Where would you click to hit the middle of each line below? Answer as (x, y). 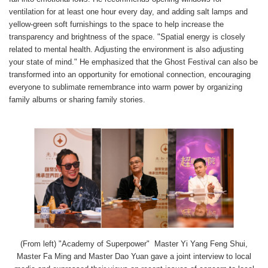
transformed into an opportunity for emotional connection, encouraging (130, 74)
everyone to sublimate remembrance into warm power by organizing (126, 87)
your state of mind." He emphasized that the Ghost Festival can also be (133, 62)
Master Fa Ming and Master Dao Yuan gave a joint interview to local (134, 256)
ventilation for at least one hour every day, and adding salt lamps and (128, 11)
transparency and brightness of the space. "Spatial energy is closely (127, 36)
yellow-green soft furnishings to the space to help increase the (116, 24)
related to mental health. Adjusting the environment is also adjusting (126, 49)
